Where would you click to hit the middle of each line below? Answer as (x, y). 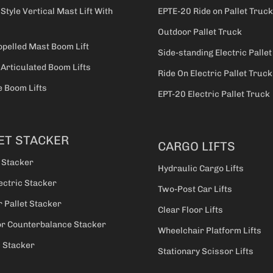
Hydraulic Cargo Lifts (201, 169)
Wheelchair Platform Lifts (210, 231)
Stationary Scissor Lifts (206, 252)
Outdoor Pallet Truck (200, 32)
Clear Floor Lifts (190, 210)
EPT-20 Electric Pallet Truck (214, 94)
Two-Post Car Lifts (195, 190)
